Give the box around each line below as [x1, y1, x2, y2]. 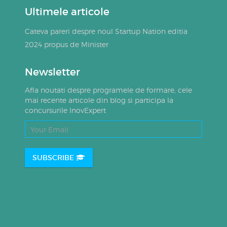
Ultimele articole [24, 6, 109, 18]
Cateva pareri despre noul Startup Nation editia [24, 27, 187, 35]
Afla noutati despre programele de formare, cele [24, 86, 192, 94]
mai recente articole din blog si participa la [24, 96, 173, 104]
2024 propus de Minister [24, 40, 108, 49]
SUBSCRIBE [32, 153, 76, 162]
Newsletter [24, 66, 80, 78]
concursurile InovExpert [24, 106, 106, 115]
